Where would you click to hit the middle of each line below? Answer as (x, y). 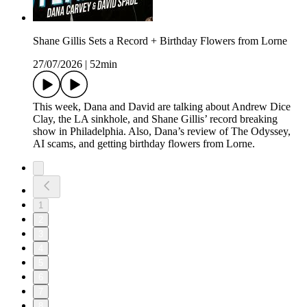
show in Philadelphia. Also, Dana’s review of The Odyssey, (162, 132)
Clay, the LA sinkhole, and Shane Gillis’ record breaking (155, 119)
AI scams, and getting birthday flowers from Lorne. (144, 144)
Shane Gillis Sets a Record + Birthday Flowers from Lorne (160, 41)
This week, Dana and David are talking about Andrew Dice (162, 107)
